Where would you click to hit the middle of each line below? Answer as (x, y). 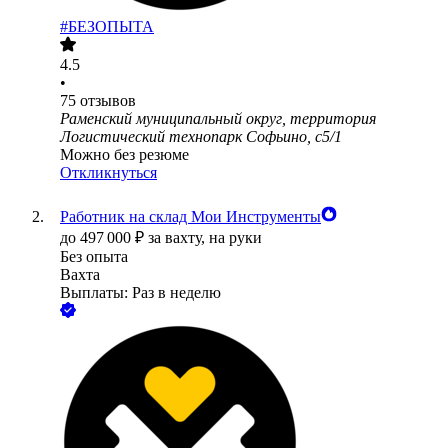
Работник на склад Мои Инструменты (190, 217)
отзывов (108, 101)
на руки (235, 238)
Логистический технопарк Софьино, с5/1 (201, 137)
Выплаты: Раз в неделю (140, 293)
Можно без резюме (124, 155)
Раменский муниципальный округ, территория (218, 119)
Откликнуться (108, 173)
